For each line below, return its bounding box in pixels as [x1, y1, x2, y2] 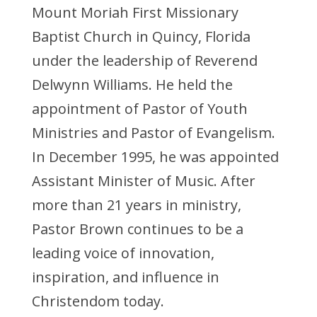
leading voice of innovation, [31, 243, 214, 263]
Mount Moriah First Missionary [31, 3, 238, 22]
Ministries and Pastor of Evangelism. [31, 123, 275, 142]
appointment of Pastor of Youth [31, 99, 248, 118]
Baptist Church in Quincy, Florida [31, 27, 250, 46]
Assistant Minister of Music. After [31, 171, 255, 190]
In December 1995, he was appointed [31, 147, 279, 166]
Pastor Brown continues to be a [31, 219, 243, 238]
